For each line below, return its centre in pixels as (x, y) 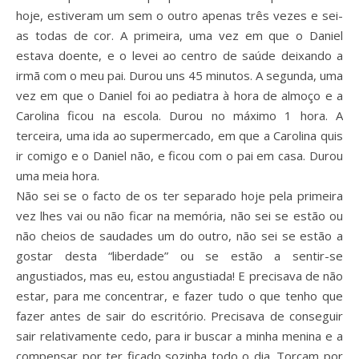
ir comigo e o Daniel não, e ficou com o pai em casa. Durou (179, 155)
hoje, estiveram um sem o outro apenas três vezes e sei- (179, 15)
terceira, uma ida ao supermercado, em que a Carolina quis (179, 135)
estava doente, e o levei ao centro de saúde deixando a (179, 55)
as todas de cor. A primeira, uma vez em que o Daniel (179, 35)
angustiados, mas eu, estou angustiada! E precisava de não (179, 276)
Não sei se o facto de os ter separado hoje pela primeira (179, 196)
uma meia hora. (59, 175)
